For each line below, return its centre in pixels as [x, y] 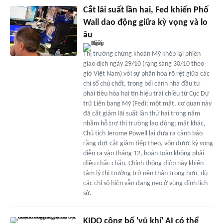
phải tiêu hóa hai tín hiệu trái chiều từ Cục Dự [146, 94]
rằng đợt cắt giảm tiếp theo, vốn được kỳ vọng [148, 143]
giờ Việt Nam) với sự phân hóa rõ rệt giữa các [146, 74]
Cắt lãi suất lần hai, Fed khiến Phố [146, 10]
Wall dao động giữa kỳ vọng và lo [145, 22]
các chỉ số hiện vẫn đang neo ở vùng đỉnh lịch [145, 183]
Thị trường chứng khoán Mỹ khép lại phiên [142, 54]
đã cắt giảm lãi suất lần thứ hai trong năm [141, 113]
